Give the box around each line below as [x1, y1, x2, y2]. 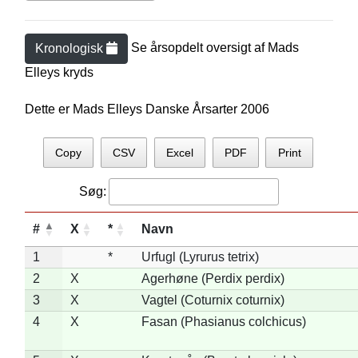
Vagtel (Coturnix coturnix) [141, 292, 284, 307]
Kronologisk [34, 42, 106, 55]
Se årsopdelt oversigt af [130, 41, 268, 55]
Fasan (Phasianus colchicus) [141, 314, 306, 328]
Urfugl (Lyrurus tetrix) [141, 249, 259, 264]
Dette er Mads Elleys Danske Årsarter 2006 [24, 102, 269, 116]
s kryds [53, 66, 93, 79]
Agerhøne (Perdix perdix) [141, 271, 284, 285]
